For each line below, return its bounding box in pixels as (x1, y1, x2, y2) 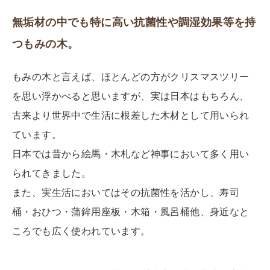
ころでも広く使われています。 (12, 225, 151, 236)
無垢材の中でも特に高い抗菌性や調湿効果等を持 (12, 16, 256, 28)
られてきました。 (12, 168, 92, 178)
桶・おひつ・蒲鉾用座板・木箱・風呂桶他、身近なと (12, 206, 250, 217)
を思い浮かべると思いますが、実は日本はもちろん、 (12, 90, 250, 101)
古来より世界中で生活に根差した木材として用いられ (12, 110, 250, 121)
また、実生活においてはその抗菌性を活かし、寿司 (12, 187, 240, 198)
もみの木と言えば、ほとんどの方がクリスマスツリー (12, 71, 250, 82)
